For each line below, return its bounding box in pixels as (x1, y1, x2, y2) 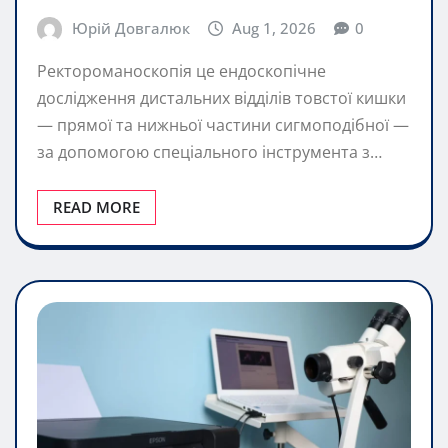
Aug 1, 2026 (232, 17, 317, 38)
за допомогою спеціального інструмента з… (37, 141, 382, 164)
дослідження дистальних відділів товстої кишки (37, 87, 406, 110)
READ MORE (53, 197, 140, 218)
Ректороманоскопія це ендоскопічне (37, 60, 326, 83)
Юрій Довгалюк (71, 17, 190, 38)
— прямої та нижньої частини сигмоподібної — (37, 114, 409, 137)
